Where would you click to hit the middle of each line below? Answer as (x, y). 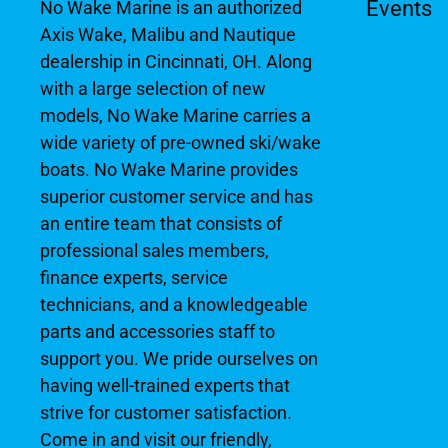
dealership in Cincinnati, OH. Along (176, 62)
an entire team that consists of (161, 224)
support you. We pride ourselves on (179, 359)
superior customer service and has (176, 197)
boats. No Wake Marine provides (169, 170)
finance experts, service (134, 278)
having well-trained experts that (165, 386)
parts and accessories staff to (157, 332)
